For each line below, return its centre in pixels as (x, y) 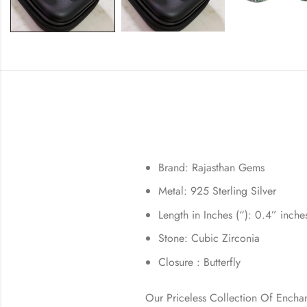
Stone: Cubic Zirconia (209, 238)
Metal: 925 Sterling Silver (218, 191)
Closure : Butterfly (200, 262)
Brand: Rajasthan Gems (212, 167)
